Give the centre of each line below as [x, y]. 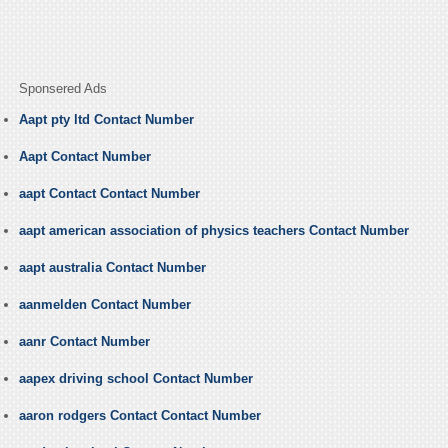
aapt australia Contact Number [112, 268]
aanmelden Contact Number [104, 305]
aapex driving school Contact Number [135, 379]
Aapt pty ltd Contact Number [106, 120]
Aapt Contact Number [84, 157]
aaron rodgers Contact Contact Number [139, 416]
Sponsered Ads [62, 89]
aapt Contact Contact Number [109, 194]
